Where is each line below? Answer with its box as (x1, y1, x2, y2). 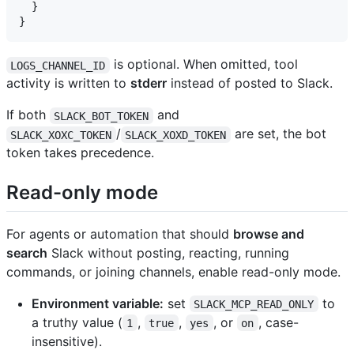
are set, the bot (230, 126, 330, 142)
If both (6, 107, 50, 123)
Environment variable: (32, 295, 164, 311)
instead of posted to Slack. (167, 75, 333, 92)
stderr (130, 75, 167, 92)
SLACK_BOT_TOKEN (54, 109, 149, 122)
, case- (258, 314, 299, 330)
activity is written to (6, 75, 130, 92)
